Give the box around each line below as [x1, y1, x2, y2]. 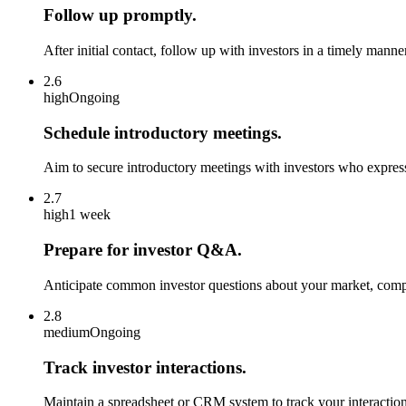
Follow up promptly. [43, 5, 197, 25]
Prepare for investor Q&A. [43, 240, 242, 260]
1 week [69, 207, 111, 223]
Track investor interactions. [43, 357, 246, 377]
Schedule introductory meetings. [43, 122, 282, 142]
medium [43, 324, 90, 340]
